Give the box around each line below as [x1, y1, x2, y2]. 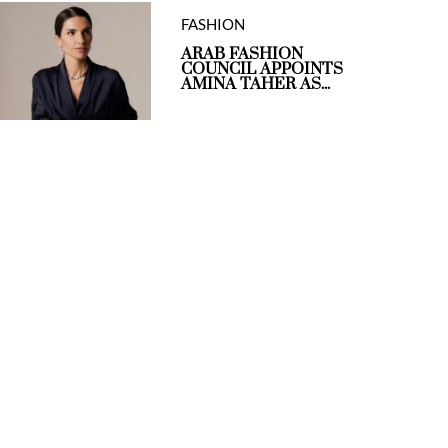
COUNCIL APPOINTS [181, 59, 343, 80]
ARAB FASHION [181, 44, 303, 65]
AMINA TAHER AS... [181, 74, 330, 95]
